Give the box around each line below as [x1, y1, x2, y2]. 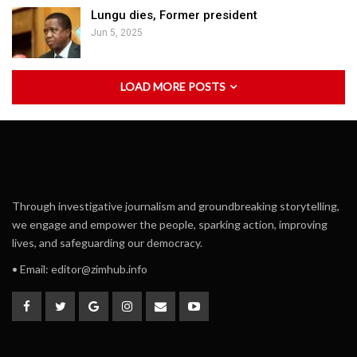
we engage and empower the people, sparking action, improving [12, 217, 328, 231]
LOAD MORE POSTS [120, 79, 228, 93]
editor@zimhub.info [51, 261, 147, 276]
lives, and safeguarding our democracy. [12, 235, 202, 249]
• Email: [12, 261, 51, 276]
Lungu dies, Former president [91, 7, 257, 22]
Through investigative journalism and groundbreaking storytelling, [12, 198, 339, 213]
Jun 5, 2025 [91, 26, 143, 38]
